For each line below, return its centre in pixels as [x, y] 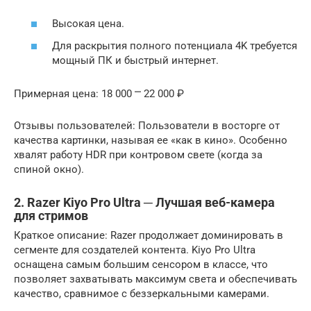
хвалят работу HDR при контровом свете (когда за [138, 154]
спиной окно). [49, 169]
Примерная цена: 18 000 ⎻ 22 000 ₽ [99, 93]
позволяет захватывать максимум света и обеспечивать [155, 279]
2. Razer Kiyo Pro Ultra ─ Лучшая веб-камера [144, 202]
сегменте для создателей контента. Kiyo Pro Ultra [135, 250]
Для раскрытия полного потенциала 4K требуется [175, 45]
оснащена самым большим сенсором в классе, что [141, 264]
